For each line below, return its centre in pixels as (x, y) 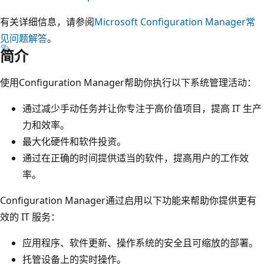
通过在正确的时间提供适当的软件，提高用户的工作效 (136, 158)
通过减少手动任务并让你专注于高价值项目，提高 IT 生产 (142, 108)
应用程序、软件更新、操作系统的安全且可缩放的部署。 (140, 242)
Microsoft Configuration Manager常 (175, 22)
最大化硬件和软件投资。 (74, 141)
